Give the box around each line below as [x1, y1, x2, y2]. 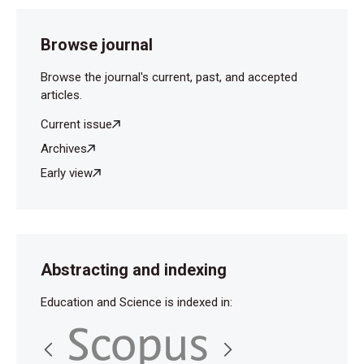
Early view [41, 165, 93, 180]
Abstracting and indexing [41, 259, 227, 279]
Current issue [41, 116, 112, 132]
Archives [41, 141, 87, 156]
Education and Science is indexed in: [41, 294, 232, 310]
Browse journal [41, 34, 153, 54]
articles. [41, 87, 82, 102]
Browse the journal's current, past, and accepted [41, 69, 297, 84]
